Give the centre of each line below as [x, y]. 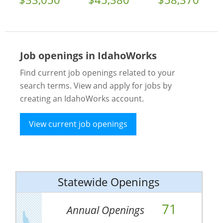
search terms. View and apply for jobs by [96, 85]
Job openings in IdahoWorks [88, 55]
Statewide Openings [109, 182]
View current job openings [78, 124]
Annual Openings [107, 210]
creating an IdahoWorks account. [82, 98]
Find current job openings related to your [97, 72]
